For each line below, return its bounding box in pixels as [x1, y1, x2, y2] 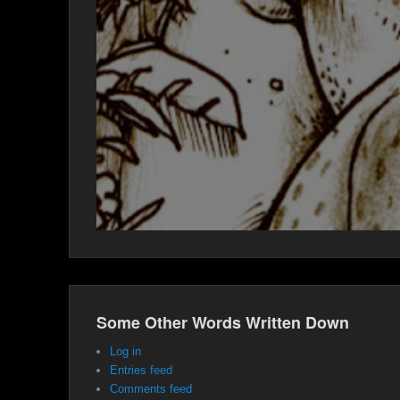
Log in [110, 344, 141, 358]
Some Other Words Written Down [96, 310, 349, 334]
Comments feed [110, 381, 192, 396]
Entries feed [110, 362, 172, 377]
